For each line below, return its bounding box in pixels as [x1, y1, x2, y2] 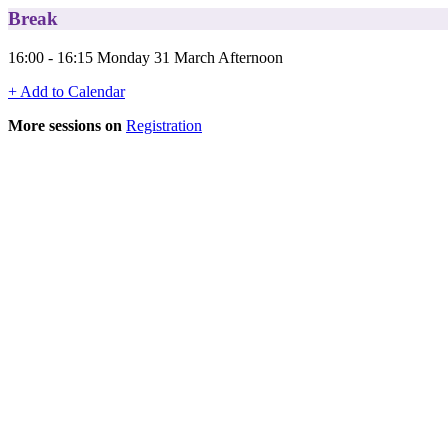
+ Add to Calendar [8, 82, 125, 100]
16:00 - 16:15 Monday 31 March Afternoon [8, 48, 283, 66]
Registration [126, 116, 202, 134]
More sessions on [8, 116, 122, 134]
